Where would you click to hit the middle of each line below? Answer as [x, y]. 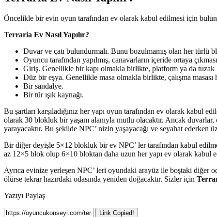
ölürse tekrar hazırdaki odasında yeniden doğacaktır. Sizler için [100, 179]
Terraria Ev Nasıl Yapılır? [46, 34]
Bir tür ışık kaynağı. [54, 94]
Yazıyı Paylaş [24, 195]
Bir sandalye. [43, 86]
